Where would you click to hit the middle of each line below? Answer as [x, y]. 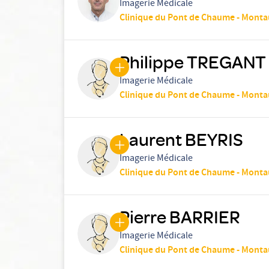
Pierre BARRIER [180, 216]
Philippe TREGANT [193, 62]
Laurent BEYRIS [181, 139]
